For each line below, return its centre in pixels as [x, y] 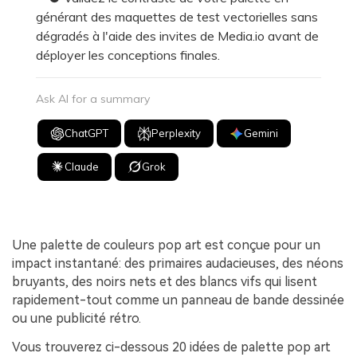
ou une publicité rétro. [76, 318]
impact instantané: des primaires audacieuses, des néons [178, 263]
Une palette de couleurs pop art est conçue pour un [166, 245]
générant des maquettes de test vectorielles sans [177, 17]
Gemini [261, 133]
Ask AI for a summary [93, 99]
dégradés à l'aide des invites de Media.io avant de [177, 36]
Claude [82, 166]
